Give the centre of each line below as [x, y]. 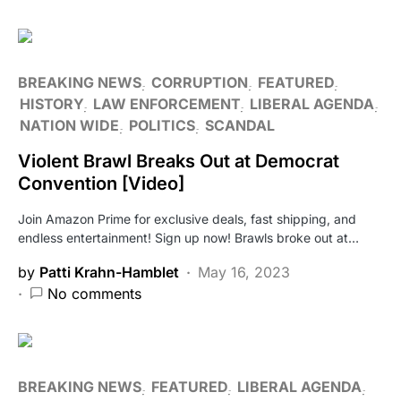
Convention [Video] [101, 183]
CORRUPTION [200, 82]
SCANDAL [240, 125]
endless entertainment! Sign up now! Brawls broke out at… [188, 237]
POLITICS [162, 125]
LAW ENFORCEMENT [166, 103]
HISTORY [51, 103]
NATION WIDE [69, 125]
